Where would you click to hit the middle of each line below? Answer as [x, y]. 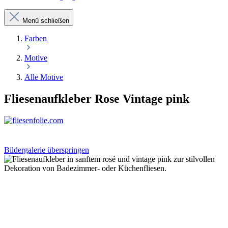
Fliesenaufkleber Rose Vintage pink [97, 98]
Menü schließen [46, 21]
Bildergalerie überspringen [47, 150]
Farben [36, 38]
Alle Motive [44, 77]
